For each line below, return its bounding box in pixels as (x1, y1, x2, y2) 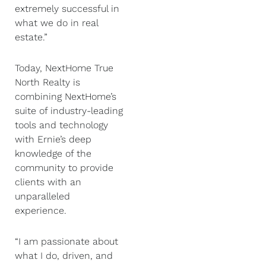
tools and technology (15, 119, 108, 131)
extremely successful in (15, 3, 119, 14)
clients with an (15, 176, 81, 188)
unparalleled (15, 191, 70, 202)
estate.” (15, 31, 47, 43)
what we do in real (15, 17, 98, 28)
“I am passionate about (15, 236, 118, 247)
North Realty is (15, 77, 80, 88)
